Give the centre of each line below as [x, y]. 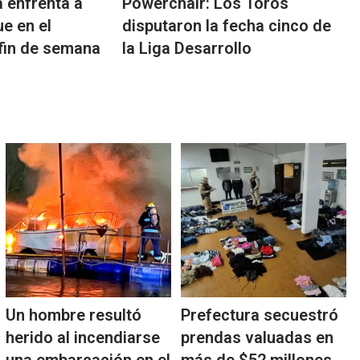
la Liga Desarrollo [187, 49]
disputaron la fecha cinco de [227, 26]
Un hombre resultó [73, 315]
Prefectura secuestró [259, 315]
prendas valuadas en [257, 338]
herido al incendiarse [82, 338]
